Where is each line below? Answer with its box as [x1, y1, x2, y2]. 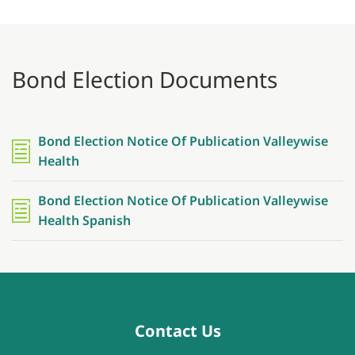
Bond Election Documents [12, 64, 277, 95]
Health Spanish [38, 212, 131, 230]
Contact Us [134, 320, 221, 342]
